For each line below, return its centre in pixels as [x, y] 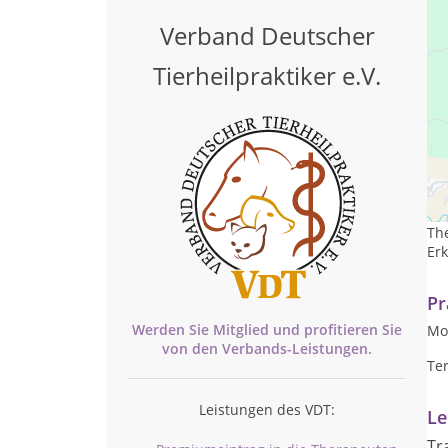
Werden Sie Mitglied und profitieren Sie [267, 329]
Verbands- [257, 348]
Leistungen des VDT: [267, 409]
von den [192, 348]
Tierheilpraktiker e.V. [267, 75]
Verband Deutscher [267, 35]
